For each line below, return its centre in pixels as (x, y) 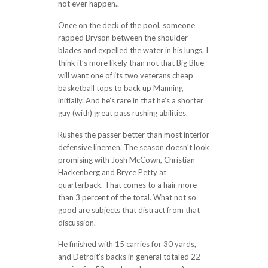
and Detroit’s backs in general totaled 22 (129, 257)
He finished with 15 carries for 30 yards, (127, 244)
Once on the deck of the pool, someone (126, 25)
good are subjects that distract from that (129, 210)
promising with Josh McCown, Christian (126, 160)
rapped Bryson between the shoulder (123, 38)
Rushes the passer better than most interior (133, 135)
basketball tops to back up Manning (120, 88)
